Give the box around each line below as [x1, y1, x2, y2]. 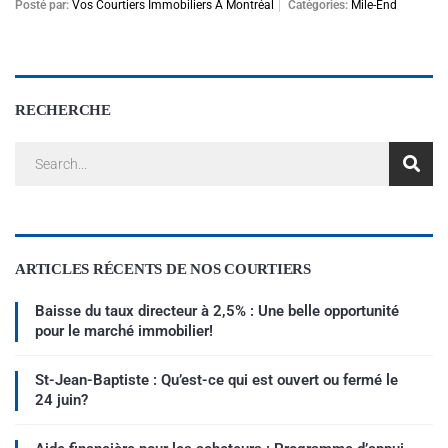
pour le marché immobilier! [35, 321, 213, 340]
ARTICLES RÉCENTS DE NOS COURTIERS [15, 259, 311, 277]
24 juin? [35, 390, 88, 409]
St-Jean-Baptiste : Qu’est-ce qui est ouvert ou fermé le [35, 370, 398, 389]
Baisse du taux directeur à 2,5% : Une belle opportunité [35, 301, 399, 320]
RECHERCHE [15, 100, 111, 118]
